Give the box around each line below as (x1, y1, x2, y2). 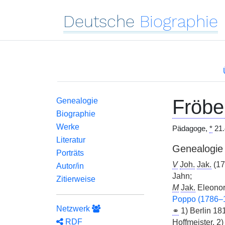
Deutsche (63, 12, 135, 31)
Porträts (56, 149, 84, 157)
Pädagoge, (172, 125, 209, 133)
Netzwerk (56, 204, 92, 213)
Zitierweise (56, 175, 95, 183)
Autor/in (56, 162, 84, 170)
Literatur (56, 136, 85, 144)
